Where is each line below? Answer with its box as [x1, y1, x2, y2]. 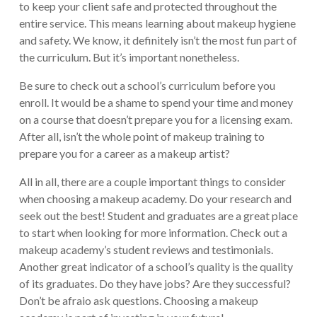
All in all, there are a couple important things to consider [18, 175, 286, 189]
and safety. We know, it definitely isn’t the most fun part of [18, 33, 297, 47]
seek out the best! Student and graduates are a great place [18, 209, 298, 223]
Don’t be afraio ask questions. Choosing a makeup [18, 294, 258, 308]
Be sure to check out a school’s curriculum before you [18, 79, 275, 93]
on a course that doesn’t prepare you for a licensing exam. [18, 113, 292, 127]
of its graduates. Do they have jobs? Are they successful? [18, 277, 291, 291]
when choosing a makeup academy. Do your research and [18, 192, 292, 206]
